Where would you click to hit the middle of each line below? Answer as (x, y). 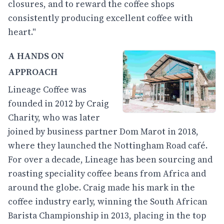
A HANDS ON (36, 55)
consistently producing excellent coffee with (100, 18)
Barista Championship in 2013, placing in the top (107, 216)
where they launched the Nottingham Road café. (108, 146)
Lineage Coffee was (47, 90)
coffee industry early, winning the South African (108, 202)
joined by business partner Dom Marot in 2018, (103, 132)
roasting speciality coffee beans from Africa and (107, 174)
